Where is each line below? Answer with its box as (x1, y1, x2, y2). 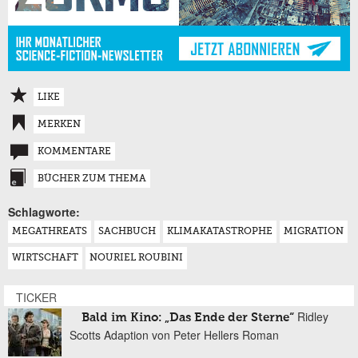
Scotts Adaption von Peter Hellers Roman (70, 327, 279, 344)
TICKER (16, 289, 57, 306)
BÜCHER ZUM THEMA (38, 174, 146, 185)
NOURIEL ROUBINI (89, 253, 183, 264)
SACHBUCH (98, 227, 156, 237)
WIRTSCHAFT (12, 253, 78, 264)
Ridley (297, 308, 328, 325)
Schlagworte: (8, 204, 80, 221)
